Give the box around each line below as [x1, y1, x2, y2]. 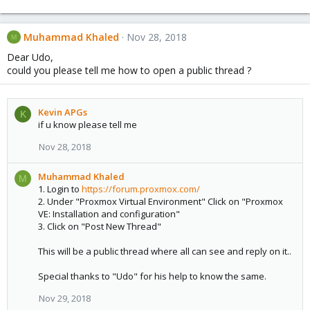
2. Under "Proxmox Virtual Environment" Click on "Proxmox [38, 195, 283, 208]
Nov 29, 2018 [39, 292, 91, 305]
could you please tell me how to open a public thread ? [7, 64, 251, 77]
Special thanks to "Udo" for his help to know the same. [38, 270, 266, 283]
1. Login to [38, 183, 82, 196]
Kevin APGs [38, 106, 87, 119]
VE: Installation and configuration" [38, 208, 180, 221]
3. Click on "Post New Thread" [38, 220, 161, 233]
